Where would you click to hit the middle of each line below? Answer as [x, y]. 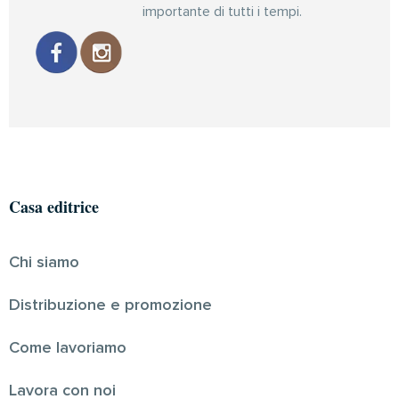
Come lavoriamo [68, 348]
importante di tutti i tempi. [222, 11]
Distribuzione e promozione [110, 305]
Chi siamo [44, 262]
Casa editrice [54, 206]
